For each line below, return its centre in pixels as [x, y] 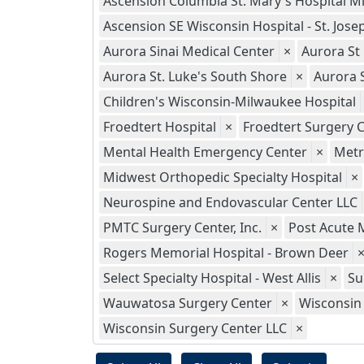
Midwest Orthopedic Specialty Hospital [223, 177]
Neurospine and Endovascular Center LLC [230, 202]
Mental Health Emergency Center [205, 152]
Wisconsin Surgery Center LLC [195, 328]
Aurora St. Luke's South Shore [195, 76]
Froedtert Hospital [160, 127]
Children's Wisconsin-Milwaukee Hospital [230, 102]
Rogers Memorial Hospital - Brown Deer [226, 253]
